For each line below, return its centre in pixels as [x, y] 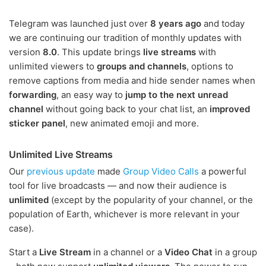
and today [223, 24]
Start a [24, 252]
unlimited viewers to [53, 66]
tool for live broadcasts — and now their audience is [118, 186]
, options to [210, 66]
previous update [61, 172]
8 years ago [176, 24]
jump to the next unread [177, 95]
